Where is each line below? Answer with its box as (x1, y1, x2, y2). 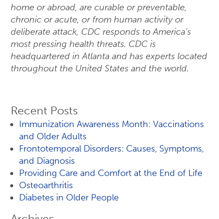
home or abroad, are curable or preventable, (11, 2, 187, 13)
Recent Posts (11, 104, 78, 117)
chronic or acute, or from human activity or (11, 14, 183, 25)
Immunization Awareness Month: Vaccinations (19, 119, 204, 130)
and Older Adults (19, 131, 87, 142)
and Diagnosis (19, 155, 75, 166)
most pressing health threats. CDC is (11, 39, 156, 49)
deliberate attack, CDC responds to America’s (11, 26, 191, 37)
